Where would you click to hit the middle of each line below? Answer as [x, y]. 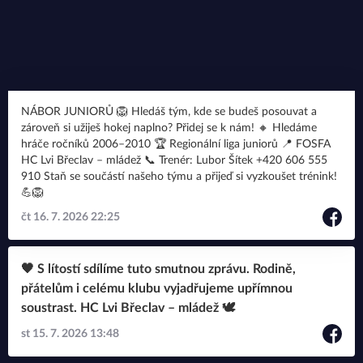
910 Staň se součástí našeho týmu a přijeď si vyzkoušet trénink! [32, 177]
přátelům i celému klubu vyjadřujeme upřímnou [157, 288]
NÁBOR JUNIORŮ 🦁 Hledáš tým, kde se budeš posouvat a [76, 112]
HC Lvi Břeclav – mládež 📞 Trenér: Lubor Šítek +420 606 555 [83, 160]
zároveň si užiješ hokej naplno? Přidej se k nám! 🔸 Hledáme [139, 128]
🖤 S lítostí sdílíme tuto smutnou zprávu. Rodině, [158, 269]
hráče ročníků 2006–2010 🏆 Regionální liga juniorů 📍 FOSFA [176, 144]
